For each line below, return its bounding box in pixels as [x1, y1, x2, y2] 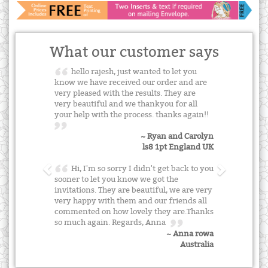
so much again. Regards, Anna [54, 218, 170, 228]
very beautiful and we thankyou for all [54, 99, 197, 109]
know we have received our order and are [54, 77, 207, 87]
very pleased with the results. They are [54, 88, 196, 98]
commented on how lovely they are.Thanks [54, 207, 214, 217]
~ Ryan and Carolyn [141, 132, 214, 142]
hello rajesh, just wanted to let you [68, 66, 197, 77]
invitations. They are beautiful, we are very [54, 185, 212, 196]
